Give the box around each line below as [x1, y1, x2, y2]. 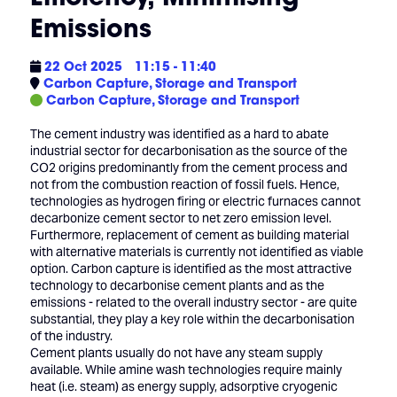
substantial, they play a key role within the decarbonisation [29, 311, 354, 328]
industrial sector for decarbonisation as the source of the [29, 143, 347, 160]
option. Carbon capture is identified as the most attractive [29, 261, 352, 277]
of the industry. [29, 328, 113, 345]
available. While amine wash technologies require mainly [29, 362, 342, 378]
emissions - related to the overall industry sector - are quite [29, 294, 357, 311]
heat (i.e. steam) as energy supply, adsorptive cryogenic [29, 378, 338, 395]
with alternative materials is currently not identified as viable [29, 244, 363, 261]
